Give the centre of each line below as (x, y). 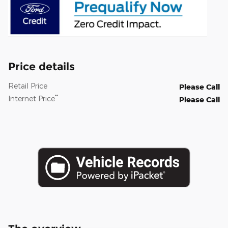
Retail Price (28, 86)
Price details (41, 67)
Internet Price (32, 99)
